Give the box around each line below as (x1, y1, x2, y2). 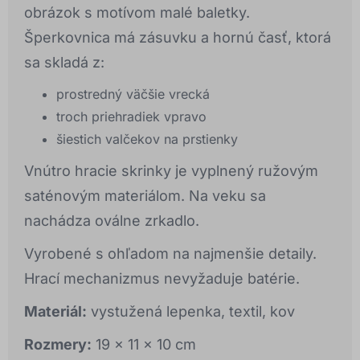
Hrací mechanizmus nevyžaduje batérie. (24, 270, 300, 288)
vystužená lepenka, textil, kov (87, 303, 295, 321)
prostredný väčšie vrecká (56, 86, 210, 103)
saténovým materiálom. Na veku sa (24, 187, 266, 205)
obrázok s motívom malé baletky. (24, 4, 250, 22)
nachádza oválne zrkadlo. (24, 212, 199, 230)
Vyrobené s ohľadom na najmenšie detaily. (24, 245, 317, 263)
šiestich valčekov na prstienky (56, 131, 238, 148)
